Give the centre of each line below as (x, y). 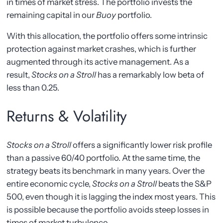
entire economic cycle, (50, 183)
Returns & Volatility (67, 116)
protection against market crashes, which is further (102, 49)
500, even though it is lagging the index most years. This (111, 196)
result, (19, 75)
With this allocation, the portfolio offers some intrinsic (107, 36)
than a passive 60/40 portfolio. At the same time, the (104, 158)
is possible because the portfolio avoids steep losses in (108, 209)
